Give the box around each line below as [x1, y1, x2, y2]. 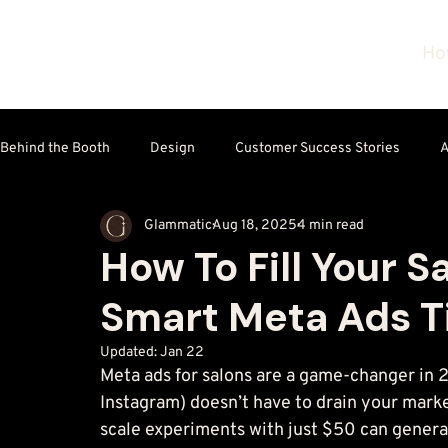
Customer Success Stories [235, 140, 400, 158]
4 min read [297, 217, 364, 235]
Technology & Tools [40, 220, 161, 238]
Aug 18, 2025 [212, 217, 297, 235]
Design [150, 140, 195, 158]
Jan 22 [160, 343, 204, 361]
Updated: [100, 343, 160, 361]
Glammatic [144, 217, 212, 235]
